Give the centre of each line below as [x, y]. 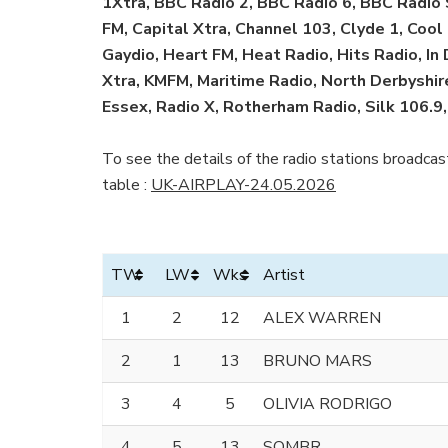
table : [126, 184]
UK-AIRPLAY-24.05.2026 [243, 184]
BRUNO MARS [317, 360]
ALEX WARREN [322, 317]
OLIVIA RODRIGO [327, 403]
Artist [284, 274]
